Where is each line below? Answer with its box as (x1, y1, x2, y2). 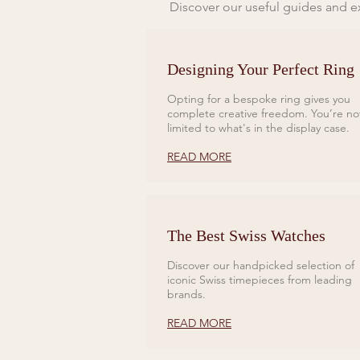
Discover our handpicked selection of (167, 258, 354, 273)
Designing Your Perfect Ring (167, 60, 354, 79)
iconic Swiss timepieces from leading (167, 272, 352, 288)
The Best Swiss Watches (167, 227, 325, 245)
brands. (167, 287, 206, 302)
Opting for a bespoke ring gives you (167, 92, 350, 107)
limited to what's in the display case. (167, 121, 350, 136)
